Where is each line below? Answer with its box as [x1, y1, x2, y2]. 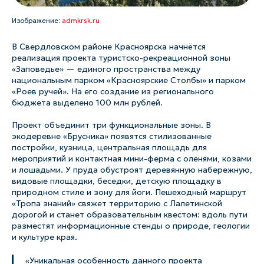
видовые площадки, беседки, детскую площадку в [12, 176, 222, 186]
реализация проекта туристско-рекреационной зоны [12, 52, 230, 63]
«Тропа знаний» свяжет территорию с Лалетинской [12, 198, 222, 209]
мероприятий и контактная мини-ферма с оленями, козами [12, 153, 252, 164]
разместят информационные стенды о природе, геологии [12, 220, 250, 231]
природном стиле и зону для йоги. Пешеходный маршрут [12, 187, 246, 197]
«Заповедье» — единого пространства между [12, 64, 200, 74]
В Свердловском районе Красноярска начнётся [12, 41, 206, 52]
